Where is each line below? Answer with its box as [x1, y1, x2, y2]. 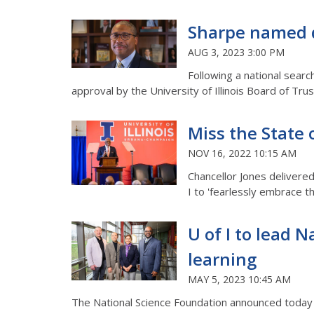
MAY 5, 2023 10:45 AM [188, 272, 291, 286]
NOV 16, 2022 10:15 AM [188, 146, 296, 160]
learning [188, 247, 257, 271]
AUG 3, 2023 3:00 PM [188, 45, 285, 59]
